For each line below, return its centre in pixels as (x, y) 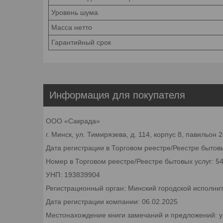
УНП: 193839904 (73, 174)
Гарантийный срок (81, 42)
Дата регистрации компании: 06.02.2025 (112, 201)
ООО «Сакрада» (73, 121)
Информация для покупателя (117, 95)
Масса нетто (72, 27)
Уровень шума (75, 12)
